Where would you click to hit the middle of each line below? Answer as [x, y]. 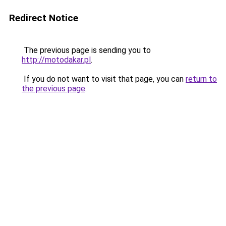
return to [201, 79]
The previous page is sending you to [86, 50]
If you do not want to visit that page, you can [104, 79]
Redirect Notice [44, 18]
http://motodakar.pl [56, 60]
